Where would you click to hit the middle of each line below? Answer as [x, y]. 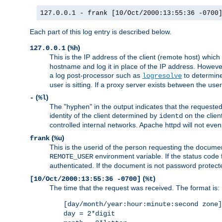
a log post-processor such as [96, 76]
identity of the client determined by [104, 116]
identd [171, 116]
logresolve [162, 76]
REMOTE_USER [71, 157]
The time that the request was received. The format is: [135, 188]
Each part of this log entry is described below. [101, 32]
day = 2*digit [89, 214]
